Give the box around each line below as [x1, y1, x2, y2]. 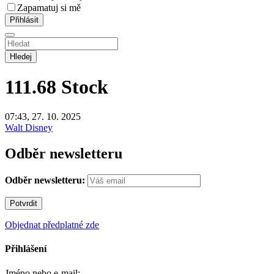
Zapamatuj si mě [17, 2, 81, 13]
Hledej [10, 51, 32, 61]
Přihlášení [5, 243, 46, 254]
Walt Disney [5, 122, 53, 133]
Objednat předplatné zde [5, 220, 99, 231]
